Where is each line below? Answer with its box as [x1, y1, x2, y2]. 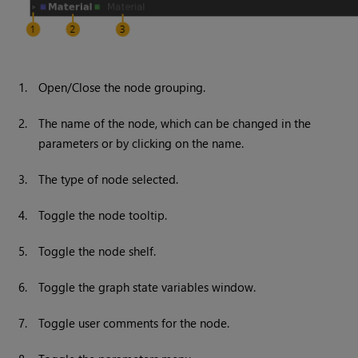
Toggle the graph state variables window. [38, 279, 257, 296]
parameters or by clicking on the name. [38, 135, 245, 152]
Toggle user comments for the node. [38, 315, 230, 332]
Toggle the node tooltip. [38, 207, 168, 224]
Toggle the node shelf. [38, 243, 157, 260]
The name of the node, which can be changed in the [38, 115, 312, 132]
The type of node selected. [38, 171, 179, 188]
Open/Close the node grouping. [38, 79, 206, 96]
